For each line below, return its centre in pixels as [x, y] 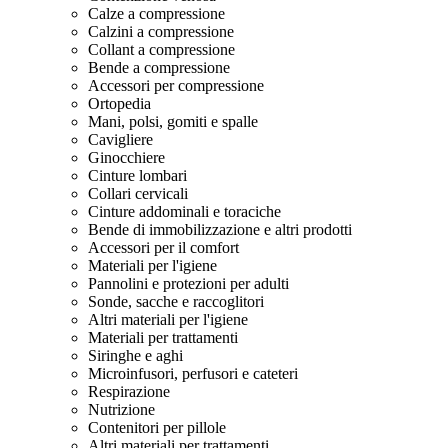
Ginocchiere [126, 157]
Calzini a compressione [161, 31]
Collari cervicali [138, 193]
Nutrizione [121, 409]
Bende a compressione [159, 67]
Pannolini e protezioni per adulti [188, 283]
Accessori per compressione [176, 85]
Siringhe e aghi [135, 355]
